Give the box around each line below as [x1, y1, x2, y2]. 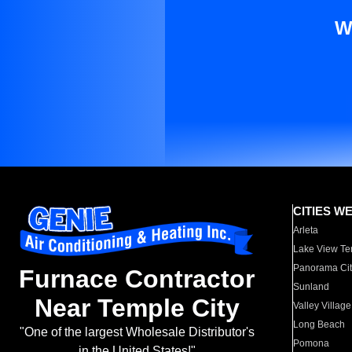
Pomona [293, 338, 330, 349]
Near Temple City [34, 294, 240, 323]
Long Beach [293, 319, 346, 330]
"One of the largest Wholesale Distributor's [19, 325, 255, 339]
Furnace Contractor [19, 265, 255, 294]
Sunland [293, 281, 330, 292]
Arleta [293, 225, 319, 236]
